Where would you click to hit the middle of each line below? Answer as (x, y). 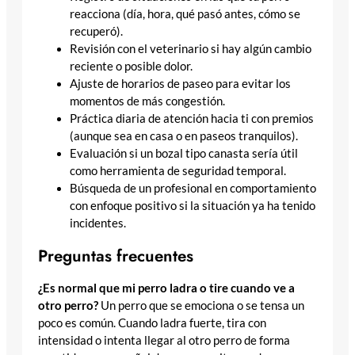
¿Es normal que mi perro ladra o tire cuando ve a (166, 288)
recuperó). (96, 32)
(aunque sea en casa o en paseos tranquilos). (184, 136)
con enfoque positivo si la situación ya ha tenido (193, 206)
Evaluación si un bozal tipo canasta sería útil (184, 154)
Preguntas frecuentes (116, 256)
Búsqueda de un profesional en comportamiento (193, 189)
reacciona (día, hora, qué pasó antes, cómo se (185, 14)
